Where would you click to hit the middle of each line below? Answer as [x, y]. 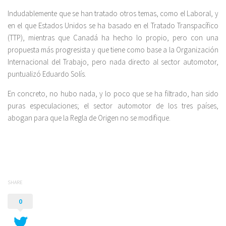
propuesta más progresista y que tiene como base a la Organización [113, 50]
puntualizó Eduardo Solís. [47, 74]
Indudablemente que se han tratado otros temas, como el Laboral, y [113, 13]
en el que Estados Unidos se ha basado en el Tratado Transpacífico [113, 25]
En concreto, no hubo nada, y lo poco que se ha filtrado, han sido [113, 94]
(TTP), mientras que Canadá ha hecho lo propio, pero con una [113, 38]
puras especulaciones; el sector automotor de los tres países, [113, 106]
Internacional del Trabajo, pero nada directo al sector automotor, [113, 62]
